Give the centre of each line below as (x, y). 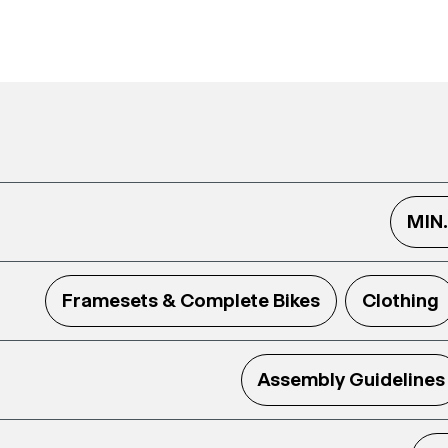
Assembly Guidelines (351, 380)
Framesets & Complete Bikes (190, 301)
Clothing (400, 301)
